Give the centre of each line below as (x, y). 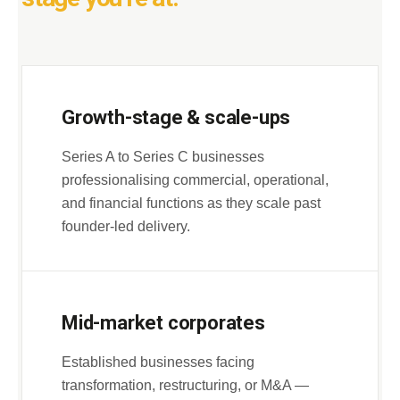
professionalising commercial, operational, (195, 180)
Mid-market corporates (163, 323)
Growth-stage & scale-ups (176, 117)
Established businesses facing (158, 362)
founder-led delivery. (126, 226)
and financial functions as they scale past (191, 203)
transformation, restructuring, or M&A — (185, 385)
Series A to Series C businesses (163, 157)
